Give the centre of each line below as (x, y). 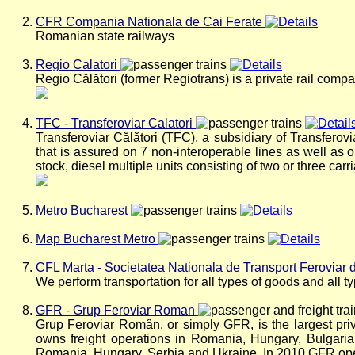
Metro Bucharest (82, 210)
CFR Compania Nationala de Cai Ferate (149, 22)
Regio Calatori (76, 65)
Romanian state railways (105, 36)
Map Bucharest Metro (95, 239)
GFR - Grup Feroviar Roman (115, 310)
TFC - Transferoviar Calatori (114, 123)
